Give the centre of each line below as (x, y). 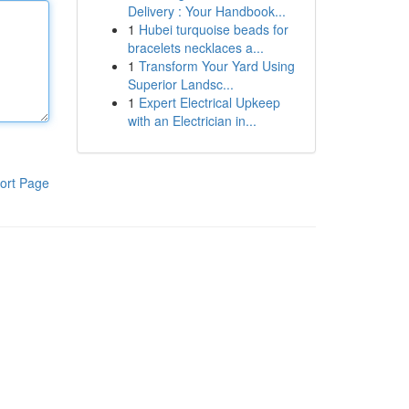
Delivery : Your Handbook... (206, 11)
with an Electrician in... (192, 121)
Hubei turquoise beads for (213, 29)
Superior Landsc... (180, 84)
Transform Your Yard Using (216, 66)
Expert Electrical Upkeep (209, 102)
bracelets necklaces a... (195, 47)
